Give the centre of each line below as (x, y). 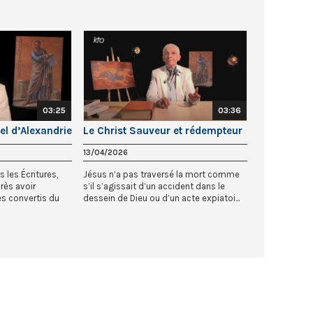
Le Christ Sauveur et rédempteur (163, 131)
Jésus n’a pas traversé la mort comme (161, 175)
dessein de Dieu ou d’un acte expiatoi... (161, 198)
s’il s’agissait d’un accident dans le (154, 187)
